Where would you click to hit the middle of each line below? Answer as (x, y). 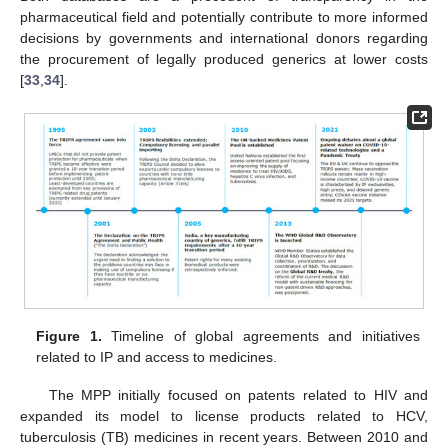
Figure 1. (69, 336)
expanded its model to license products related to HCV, (224, 416)
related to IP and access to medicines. (157, 357)
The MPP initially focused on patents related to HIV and (238, 395)
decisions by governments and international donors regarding (224, 37)
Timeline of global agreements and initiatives (260, 336)
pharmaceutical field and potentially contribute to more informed (224, 16)
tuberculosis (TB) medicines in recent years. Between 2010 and (224, 437)
